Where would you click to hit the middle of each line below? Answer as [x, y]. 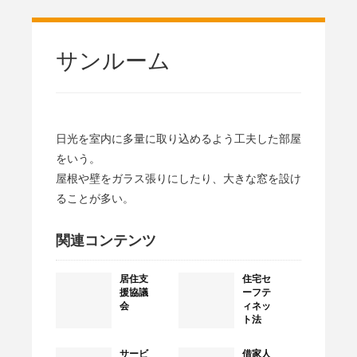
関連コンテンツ [106, 241]
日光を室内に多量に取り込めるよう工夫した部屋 [178, 139]
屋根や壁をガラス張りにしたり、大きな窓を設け [178, 178]
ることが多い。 [95, 198]
